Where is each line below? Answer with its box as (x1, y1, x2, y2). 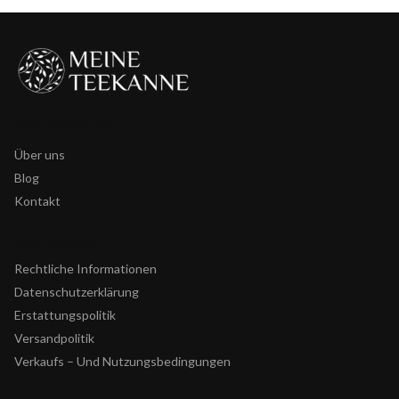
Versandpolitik (14, 330, 94, 346)
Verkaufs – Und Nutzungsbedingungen (14, 354, 231, 370)
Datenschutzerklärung (14, 284, 139, 300)
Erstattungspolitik (14, 307, 116, 323)
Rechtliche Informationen (14, 261, 157, 277)
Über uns (14, 146, 65, 162)
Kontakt (14, 192, 61, 208)
